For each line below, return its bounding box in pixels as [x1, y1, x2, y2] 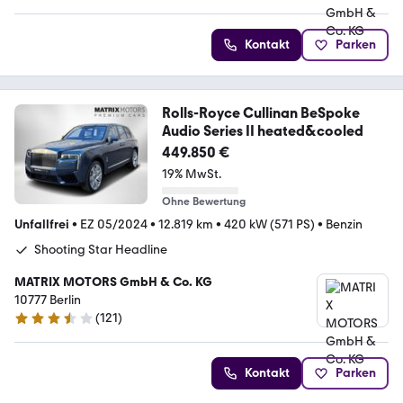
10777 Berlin [14, 292, 81, 308]
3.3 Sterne [13, 318, 71, 334]
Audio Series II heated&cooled [161, 122, 363, 139]
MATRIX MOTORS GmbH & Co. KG [14, 274, 212, 290]
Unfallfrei [14, 217, 69, 232]
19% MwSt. [161, 166, 221, 182]
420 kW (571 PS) [224, 217, 315, 232]
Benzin [326, 217, 363, 232]
